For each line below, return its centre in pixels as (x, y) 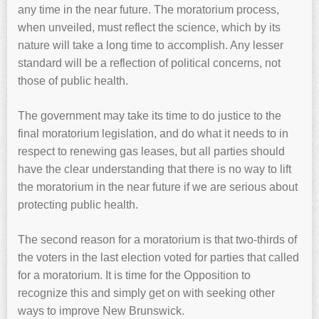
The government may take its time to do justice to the (150, 115)
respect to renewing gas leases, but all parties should (151, 151)
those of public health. (73, 80)
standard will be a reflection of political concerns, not (149, 63)
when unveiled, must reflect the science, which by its (149, 27)
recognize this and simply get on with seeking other (146, 293)
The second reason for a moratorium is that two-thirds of (157, 239)
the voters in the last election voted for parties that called (158, 257)
